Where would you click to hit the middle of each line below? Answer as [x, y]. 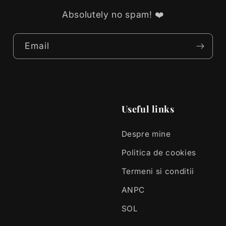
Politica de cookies [159, 153]
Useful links [148, 109]
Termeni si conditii [158, 172]
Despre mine [146, 134]
